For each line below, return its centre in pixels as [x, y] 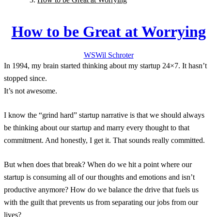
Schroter [121, 55]
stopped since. [25, 78]
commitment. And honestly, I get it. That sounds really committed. [104, 140]
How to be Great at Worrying [108, 31]
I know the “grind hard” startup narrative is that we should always [104, 115]
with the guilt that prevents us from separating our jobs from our [101, 202]
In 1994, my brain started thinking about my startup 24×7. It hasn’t [105, 66]
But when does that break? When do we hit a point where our [98, 165]
